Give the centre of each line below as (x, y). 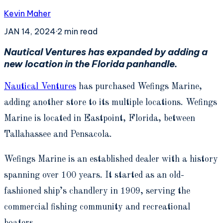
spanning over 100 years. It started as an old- (94, 175)
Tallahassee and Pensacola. (58, 135)
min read (80, 31)
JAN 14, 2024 (30, 31)
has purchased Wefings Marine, (139, 87)
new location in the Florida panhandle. (91, 63)
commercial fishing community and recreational (97, 207)
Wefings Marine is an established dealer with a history (111, 160)
